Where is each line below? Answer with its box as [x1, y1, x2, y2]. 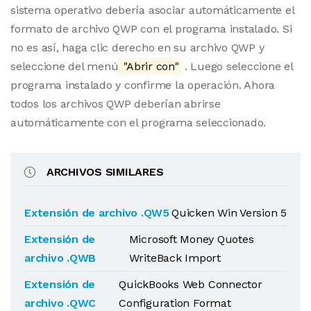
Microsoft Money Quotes [128, 233, 254, 246]
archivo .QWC [24, 296, 96, 310]
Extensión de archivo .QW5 [24, 206, 169, 219]
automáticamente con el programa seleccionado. [10, 116, 267, 129]
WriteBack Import [128, 251, 221, 264]
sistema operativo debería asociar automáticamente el [10, 3, 294, 17]
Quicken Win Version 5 [171, 206, 287, 219]
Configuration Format [119, 296, 231, 310]
